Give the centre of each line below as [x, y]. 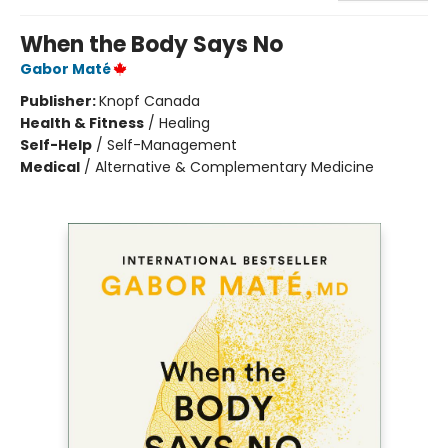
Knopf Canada [149, 100]
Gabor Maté [65, 68]
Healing [184, 122]
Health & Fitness [82, 122]
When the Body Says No [151, 44]
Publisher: [59, 100]
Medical [50, 166]
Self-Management [172, 144]
